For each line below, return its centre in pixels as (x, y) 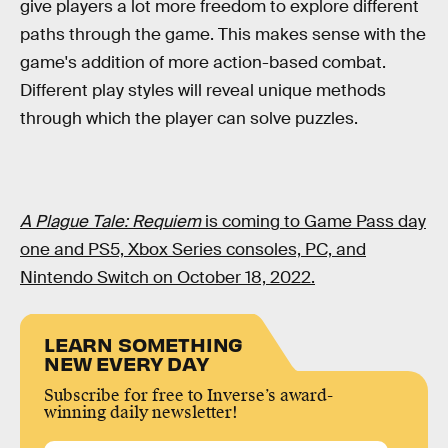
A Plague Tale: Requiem (112, 222)
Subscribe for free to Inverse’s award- (188, 395)
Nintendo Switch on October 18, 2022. (167, 278)
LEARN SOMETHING (144, 343)
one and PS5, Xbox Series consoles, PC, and (193, 250)
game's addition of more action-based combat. (203, 62)
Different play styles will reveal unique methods (203, 90)
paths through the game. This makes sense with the (223, 34)
